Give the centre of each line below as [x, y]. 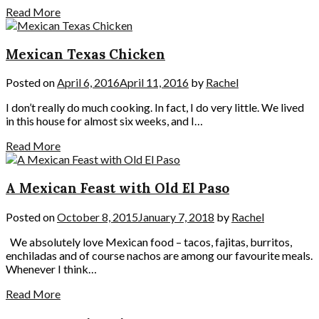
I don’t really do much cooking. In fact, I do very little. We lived [155, 108]
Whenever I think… [51, 268]
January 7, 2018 [176, 216]
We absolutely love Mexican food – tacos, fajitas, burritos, [149, 241]
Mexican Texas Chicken [85, 54]
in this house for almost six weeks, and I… [104, 121]
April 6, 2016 [88, 83]
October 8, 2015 [98, 216]
